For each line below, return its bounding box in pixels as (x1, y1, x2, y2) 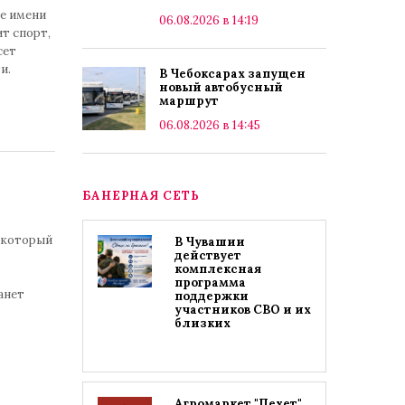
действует (174, 248, 241, 263)
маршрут (159, 93, 219, 108)
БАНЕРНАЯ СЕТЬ (82, 188, 200, 203)
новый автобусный (159, 80, 283, 95)
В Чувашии (174, 234, 245, 250)
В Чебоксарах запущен (159, 66, 306, 81)
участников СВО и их (174, 302, 311, 317)
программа (174, 275, 246, 290)
